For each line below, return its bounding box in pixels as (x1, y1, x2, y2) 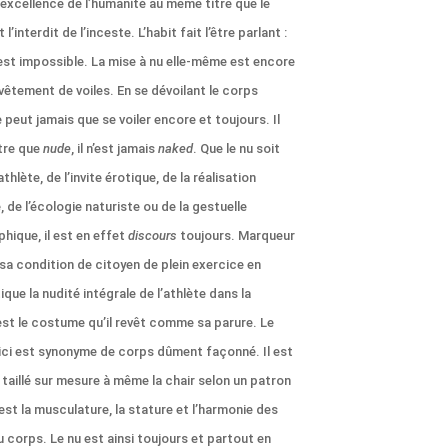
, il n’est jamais (71, 141, 158, 156)
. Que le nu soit (193, 141, 280, 156)
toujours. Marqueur (177, 228, 295, 243)
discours (128, 228, 177, 243)
